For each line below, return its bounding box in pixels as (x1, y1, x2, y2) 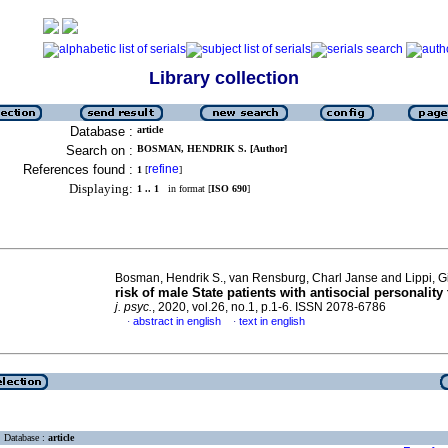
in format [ (159, 183, 211, 194)
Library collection (149, 68, 299, 88)
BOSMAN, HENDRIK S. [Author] (137, 143, 287, 154)
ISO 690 (211, 183, 247, 194)
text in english (239, 315, 305, 327)
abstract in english (133, 315, 221, 327)
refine (148, 162, 179, 176)
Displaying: (69, 181, 133, 196)
